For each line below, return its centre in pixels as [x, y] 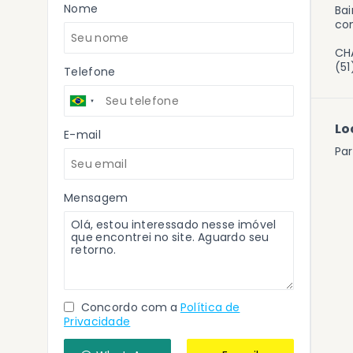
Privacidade [97, 321]
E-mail [82, 135]
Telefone [90, 72]
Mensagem [96, 198]
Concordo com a [128, 307]
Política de [210, 307]
